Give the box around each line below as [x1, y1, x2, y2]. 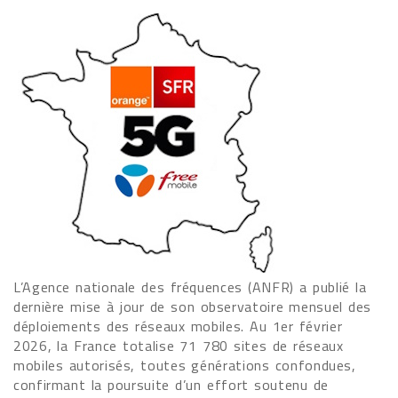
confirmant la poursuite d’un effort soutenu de [13, 374, 330, 395]
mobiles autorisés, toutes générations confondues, [13, 354, 356, 376]
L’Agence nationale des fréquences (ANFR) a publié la [13, 276, 367, 298]
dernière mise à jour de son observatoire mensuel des [13, 296, 372, 317]
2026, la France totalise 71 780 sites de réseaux [13, 335, 344, 356]
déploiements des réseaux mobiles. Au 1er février [13, 315, 343, 337]
